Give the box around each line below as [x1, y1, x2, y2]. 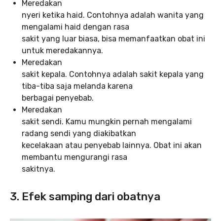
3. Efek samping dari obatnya [10, 189, 160, 203]
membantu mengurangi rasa [22, 152, 127, 162]
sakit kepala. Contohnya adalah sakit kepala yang [22, 69, 204, 79]
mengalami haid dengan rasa [22, 22, 129, 32]
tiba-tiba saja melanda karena [22, 81, 133, 91]
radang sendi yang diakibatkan [22, 128, 136, 138]
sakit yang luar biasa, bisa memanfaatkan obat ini [22, 34, 205, 43]
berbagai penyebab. [22, 93, 94, 103]
